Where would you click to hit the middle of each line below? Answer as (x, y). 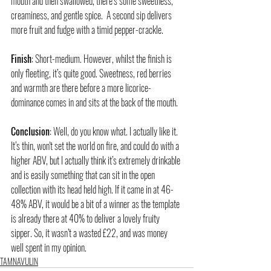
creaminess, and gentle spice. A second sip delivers (92, 15)
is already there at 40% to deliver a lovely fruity (86, 218)
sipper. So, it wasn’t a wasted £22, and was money (90, 233)
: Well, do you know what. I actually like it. (115, 131)
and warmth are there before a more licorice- (81, 87)
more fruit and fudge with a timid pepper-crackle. (89, 29)
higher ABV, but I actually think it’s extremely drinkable (96, 160)
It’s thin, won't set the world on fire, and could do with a (96, 145)
